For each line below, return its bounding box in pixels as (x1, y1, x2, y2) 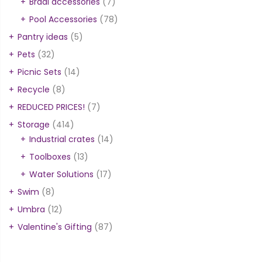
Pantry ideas (18, 31, 68, 43)
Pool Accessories (29, 13, 97, 26)
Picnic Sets (18, 66, 61, 78)
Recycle (18, 84, 50, 96)
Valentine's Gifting (18, 221, 92, 233)
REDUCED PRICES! (18, 101, 85, 113)
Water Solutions (29, 168, 94, 181)
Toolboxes (29, 151, 71, 163)
